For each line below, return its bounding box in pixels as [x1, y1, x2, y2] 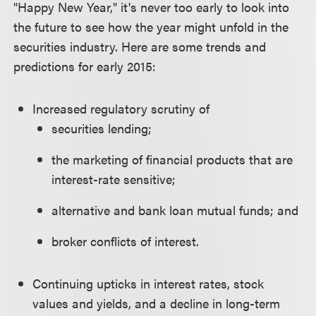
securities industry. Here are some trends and [13, 37, 267, 55]
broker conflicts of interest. [51, 232, 200, 250]
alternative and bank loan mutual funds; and [51, 201, 299, 219]
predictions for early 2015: [13, 57, 157, 75]
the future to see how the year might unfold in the [13, 18, 289, 35]
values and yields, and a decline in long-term [32, 294, 281, 312]
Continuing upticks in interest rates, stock [32, 274, 265, 292]
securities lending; [51, 119, 152, 137]
